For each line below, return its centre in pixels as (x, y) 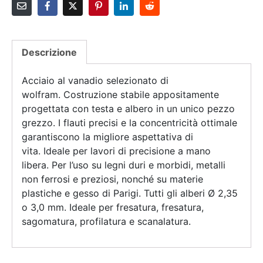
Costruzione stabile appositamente (141, 95)
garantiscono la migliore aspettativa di (107, 137)
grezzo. (40, 123)
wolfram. (43, 95)
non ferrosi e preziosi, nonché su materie (112, 179)
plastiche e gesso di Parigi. (83, 193)
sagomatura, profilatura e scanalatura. (108, 222)
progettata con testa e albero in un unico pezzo (128, 109)
